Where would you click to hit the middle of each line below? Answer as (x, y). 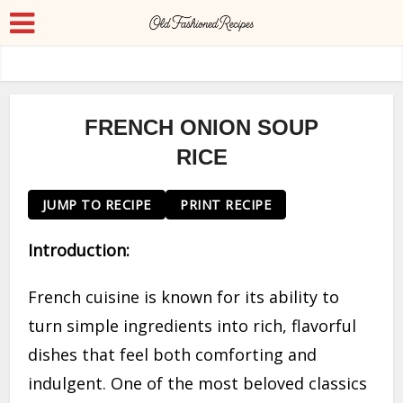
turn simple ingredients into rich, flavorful (193, 325)
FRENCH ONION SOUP (201, 127)
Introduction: (79, 250)
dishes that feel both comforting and (173, 354)
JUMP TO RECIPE (97, 205)
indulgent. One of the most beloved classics (198, 383)
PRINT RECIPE (226, 205)
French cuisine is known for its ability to (184, 296)
